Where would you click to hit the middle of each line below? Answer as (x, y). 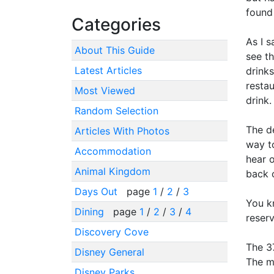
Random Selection (116, 110)
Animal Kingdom (112, 171)
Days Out (97, 191)
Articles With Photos (122, 131)
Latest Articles (108, 70)
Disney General (109, 252)
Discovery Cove (111, 231)
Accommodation (113, 151)
